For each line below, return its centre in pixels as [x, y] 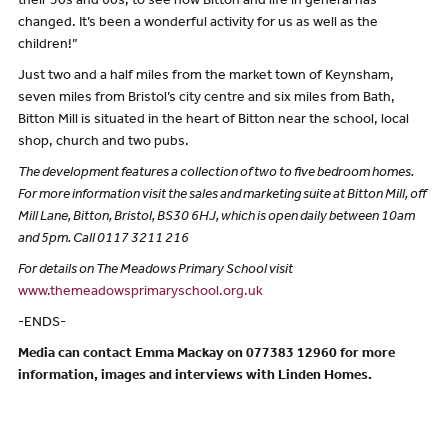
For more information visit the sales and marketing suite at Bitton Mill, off [222, 196]
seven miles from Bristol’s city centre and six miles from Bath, [206, 99]
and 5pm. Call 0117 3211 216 [103, 240]
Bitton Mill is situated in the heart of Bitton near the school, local [213, 121]
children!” [47, 46]
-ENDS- [41, 323]
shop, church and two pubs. [103, 143]
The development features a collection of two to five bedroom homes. [215, 174]
